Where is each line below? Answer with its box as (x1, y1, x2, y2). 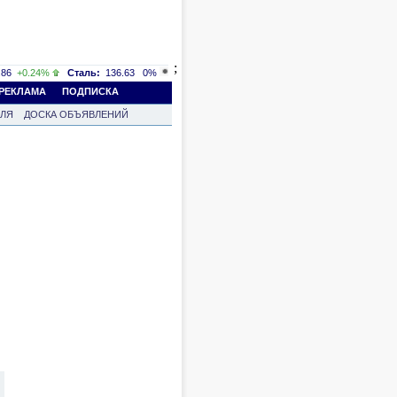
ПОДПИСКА (62, 86, 119, 97)
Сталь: (67, 67, 100, 78)
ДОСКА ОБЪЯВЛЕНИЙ (24, 109, 128, 120)
